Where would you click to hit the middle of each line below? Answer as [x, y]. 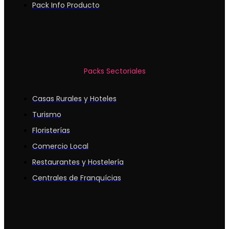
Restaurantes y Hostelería [78, 162]
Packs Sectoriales [114, 71]
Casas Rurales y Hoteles [74, 99]
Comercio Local [60, 146]
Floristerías [51, 131]
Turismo [47, 115]
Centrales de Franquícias [77, 178]
